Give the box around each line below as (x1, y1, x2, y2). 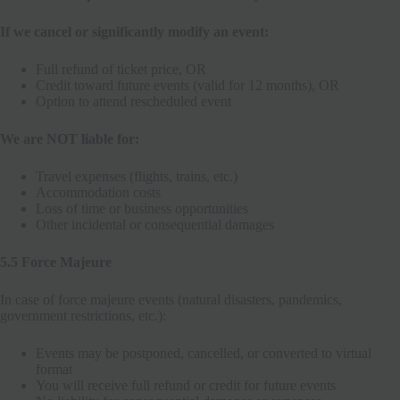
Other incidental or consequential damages (36, 216, 274, 232)
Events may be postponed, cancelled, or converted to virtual (36, 345, 371, 361)
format (36, 361, 72, 377)
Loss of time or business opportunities (36, 200, 248, 216)
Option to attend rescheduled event (36, 93, 231, 109)
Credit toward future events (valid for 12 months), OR (36, 77, 339, 93)
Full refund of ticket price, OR (36, 61, 206, 77)
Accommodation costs (36, 184, 161, 200)
